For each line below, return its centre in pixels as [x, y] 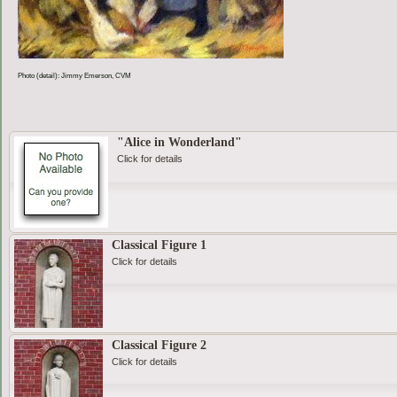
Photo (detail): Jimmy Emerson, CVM [74, 76]
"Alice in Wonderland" [179, 143]
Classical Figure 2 [159, 346]
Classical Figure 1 [159, 245]
